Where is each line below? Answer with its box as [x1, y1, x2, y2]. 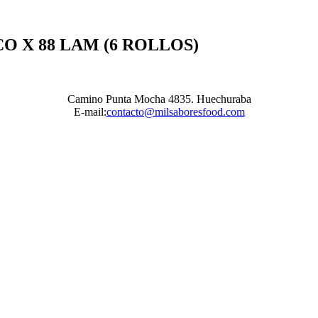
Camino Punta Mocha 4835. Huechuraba [67, 92, 251, 105]
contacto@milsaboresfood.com [106, 105, 245, 118]
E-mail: [73, 105, 106, 118]
